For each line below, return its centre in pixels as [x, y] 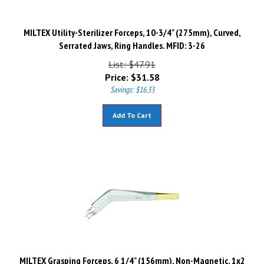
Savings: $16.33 [132, 84]
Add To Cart [132, 110]
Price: [116, 72]
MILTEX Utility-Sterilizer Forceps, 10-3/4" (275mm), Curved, [132, 27]
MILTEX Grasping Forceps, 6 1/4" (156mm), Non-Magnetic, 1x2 [132, 255]
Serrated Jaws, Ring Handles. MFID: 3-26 [132, 40]
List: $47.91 [132, 59]
